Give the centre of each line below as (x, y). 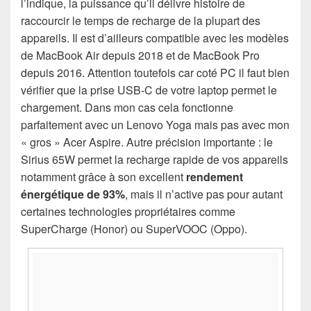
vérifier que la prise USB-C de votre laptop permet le (149, 90)
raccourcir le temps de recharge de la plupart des (141, 21)
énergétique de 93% (73, 194)
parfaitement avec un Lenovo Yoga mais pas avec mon (155, 125)
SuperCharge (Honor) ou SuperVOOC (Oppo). (134, 229)
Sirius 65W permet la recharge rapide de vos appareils (154, 160)
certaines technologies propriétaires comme (128, 212)
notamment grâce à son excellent (103, 177)
